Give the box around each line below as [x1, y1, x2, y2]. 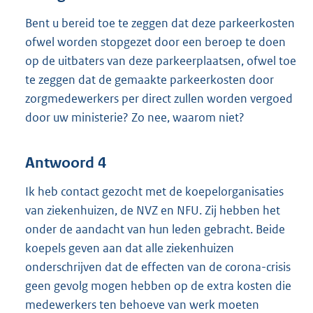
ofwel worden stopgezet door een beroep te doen [25, 34, 286, 50]
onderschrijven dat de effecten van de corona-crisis [25, 259, 291, 275]
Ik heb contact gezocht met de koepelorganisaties [25, 184, 284, 200]
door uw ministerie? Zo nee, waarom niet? [25, 109, 245, 125]
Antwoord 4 [25, 154, 106, 173]
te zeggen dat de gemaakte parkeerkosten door [25, 71, 274, 87]
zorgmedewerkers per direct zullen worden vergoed [25, 90, 293, 106]
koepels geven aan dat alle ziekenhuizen [25, 240, 234, 256]
